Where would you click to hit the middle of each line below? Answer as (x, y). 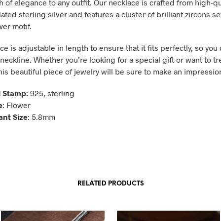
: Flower (17, 105)
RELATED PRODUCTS (110, 184)
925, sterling (51, 93)
